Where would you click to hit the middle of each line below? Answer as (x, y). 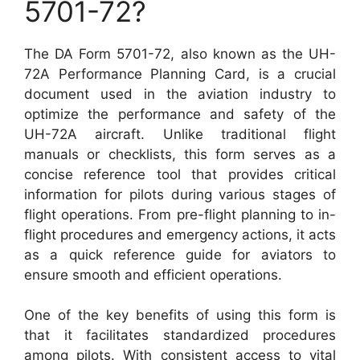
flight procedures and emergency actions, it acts (180, 234)
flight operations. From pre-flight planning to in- (180, 214)
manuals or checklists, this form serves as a (180, 154)
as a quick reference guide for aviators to (180, 254)
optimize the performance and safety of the (180, 114)
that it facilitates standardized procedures (180, 335)
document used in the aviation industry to (180, 94)
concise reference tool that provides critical (180, 174)
